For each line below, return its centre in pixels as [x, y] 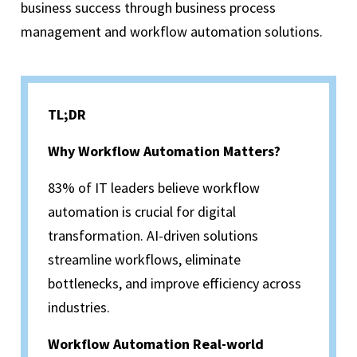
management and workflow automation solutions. [173, 32]
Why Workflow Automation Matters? [164, 151]
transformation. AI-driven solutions [153, 236]
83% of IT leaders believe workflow [154, 188]
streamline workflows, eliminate [144, 260]
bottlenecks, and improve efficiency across [175, 284]
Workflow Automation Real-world [156, 344]
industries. [79, 308]
